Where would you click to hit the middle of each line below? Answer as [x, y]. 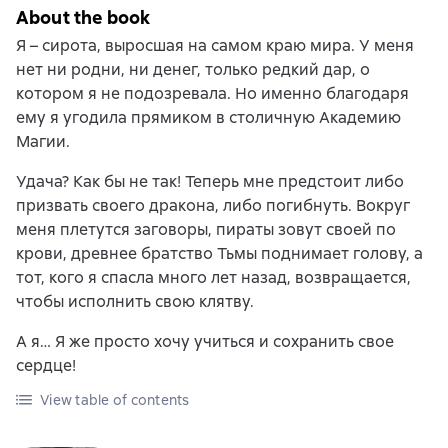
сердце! [46, 365]
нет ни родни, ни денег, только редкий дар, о [193, 69]
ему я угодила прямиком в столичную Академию [208, 117]
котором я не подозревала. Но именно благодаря [212, 93]
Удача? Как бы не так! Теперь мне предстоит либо [210, 181]
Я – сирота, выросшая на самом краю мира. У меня [215, 45]
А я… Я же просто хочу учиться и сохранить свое [205, 341]
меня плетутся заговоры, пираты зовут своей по [206, 229]
